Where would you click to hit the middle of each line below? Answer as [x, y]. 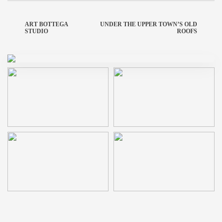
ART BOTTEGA [46, 24]
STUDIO [36, 31]
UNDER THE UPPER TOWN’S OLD [149, 24]
